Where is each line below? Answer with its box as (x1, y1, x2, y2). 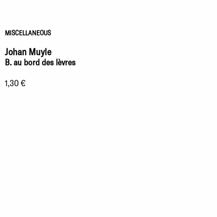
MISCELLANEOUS (5, 28, 51, 37)
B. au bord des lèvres (5, 56, 76, 67)
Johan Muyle (5, 45, 51, 57)
